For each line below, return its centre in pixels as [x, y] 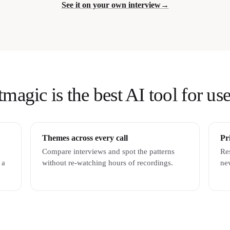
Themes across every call [85, 138]
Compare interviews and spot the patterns [108, 152]
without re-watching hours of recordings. [107, 163]
